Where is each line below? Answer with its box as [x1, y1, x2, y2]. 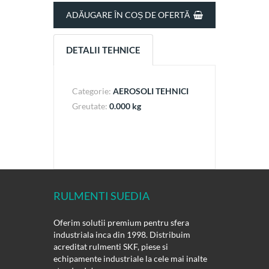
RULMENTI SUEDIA [53, 189, 150, 203]
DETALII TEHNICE [66, 44, 141, 56]
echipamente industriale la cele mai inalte [53, 253, 207, 264]
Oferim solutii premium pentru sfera [53, 217, 189, 228]
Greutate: [72, 101, 109, 112]
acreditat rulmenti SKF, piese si [53, 241, 168, 252]
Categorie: [72, 86, 113, 97]
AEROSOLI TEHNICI [113, 86, 189, 97]
